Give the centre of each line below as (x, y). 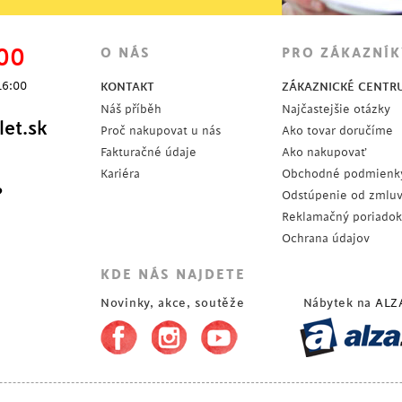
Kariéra (120, 174)
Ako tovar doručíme (337, 131)
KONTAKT (127, 87)
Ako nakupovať (324, 152)
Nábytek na (339, 303)
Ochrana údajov (326, 238)
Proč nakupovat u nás (161, 131)
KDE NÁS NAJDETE (173, 275)
